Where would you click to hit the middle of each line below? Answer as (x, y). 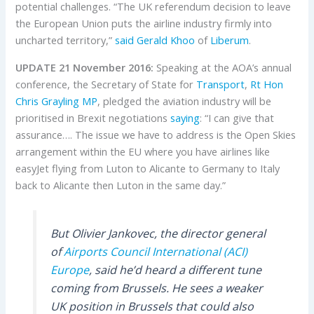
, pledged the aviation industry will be (185, 101)
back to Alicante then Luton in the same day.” (121, 185)
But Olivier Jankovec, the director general (158, 233)
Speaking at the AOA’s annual (223, 67)
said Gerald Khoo (155, 40)
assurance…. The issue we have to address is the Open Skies (156, 134)
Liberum (230, 40)
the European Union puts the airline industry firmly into (144, 23)
